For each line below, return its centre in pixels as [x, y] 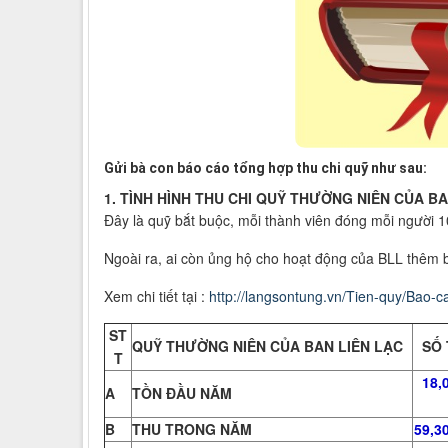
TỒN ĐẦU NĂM [182, 393]
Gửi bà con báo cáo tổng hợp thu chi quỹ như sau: [265, 168]
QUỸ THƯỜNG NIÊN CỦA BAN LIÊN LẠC [267, 346]
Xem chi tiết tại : [156, 296]
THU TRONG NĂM [192, 429]
